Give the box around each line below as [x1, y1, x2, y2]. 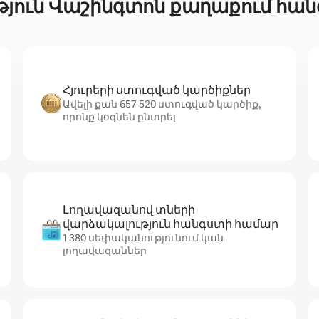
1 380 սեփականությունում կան [63, 231, 224, 244]
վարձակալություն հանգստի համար [63, 216, 278, 231]
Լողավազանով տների [63, 202, 195, 217]
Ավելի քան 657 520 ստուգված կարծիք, [63, 98, 261, 110]
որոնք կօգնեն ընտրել [63, 110, 176, 123]
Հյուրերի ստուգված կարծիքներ [63, 83, 251, 98]
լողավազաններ [63, 244, 147, 257]
